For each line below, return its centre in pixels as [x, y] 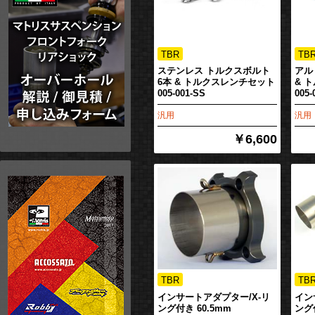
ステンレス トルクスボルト [213, 71]
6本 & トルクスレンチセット [216, 82]
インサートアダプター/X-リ [213, 297]
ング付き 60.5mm [194, 308]
